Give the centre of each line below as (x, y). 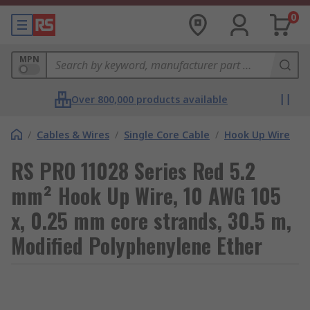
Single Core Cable (167, 135)
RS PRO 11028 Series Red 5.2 (133, 171)
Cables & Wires (73, 135)
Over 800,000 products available (149, 99)
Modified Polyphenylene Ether (137, 245)
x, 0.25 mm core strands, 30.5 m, (151, 220)
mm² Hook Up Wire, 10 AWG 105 (146, 195)
